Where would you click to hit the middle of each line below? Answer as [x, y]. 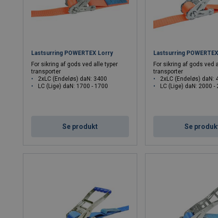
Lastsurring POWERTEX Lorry [72, 53]
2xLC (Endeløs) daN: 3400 [73, 79]
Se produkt [80, 126]
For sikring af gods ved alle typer [75, 64]
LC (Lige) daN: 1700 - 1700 [73, 86]
